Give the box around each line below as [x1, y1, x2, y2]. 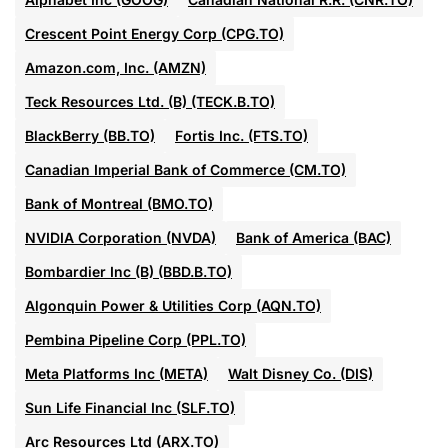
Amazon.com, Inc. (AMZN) [25, 59, 206, 77]
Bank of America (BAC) [236, 229, 391, 247]
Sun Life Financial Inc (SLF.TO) [25, 399, 235, 417]
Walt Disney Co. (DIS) [228, 365, 373, 383]
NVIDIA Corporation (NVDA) [25, 229, 216, 247]
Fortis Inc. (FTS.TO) [175, 127, 308, 145]
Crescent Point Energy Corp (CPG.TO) [25, 25, 284, 43]
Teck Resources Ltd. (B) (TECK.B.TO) [25, 93, 275, 111]
